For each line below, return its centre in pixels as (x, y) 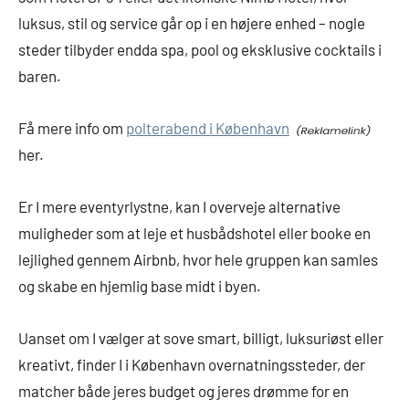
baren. (40, 76)
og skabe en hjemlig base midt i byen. (140, 286)
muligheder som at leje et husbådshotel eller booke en (194, 233)
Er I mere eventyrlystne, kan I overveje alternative (179, 207)
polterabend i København (208, 128)
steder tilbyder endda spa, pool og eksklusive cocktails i (200, 50)
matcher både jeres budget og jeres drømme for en (184, 391)
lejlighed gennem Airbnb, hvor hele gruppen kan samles (198, 260)
